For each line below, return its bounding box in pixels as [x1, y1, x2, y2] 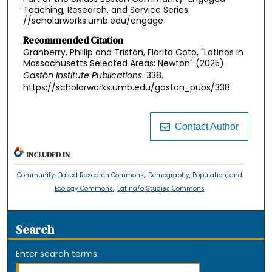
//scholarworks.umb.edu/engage [22, 14, 163, 27]
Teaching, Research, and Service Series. [22, 3, 190, 16]
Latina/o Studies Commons [117, 184, 205, 194]
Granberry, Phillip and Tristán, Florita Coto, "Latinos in [22, 46, 243, 58]
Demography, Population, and [148, 171, 242, 180]
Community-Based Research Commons [16, 171, 144, 180]
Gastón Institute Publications [22, 69, 142, 81]
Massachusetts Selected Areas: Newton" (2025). [22, 56, 226, 69]
